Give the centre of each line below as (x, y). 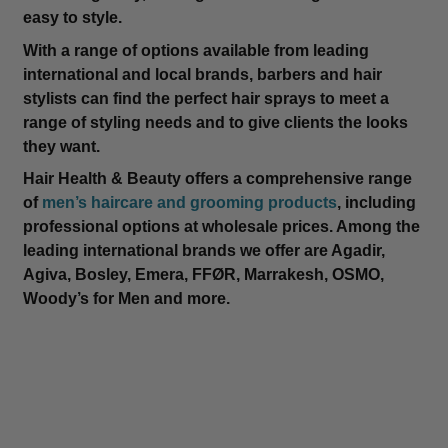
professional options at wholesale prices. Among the (221, 227)
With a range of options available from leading (195, 50)
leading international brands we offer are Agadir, (203, 251)
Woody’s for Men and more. (126, 299)
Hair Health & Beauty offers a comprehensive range (217, 179)
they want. (61, 146)
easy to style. (72, 17)
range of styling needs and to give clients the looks (215, 122)
